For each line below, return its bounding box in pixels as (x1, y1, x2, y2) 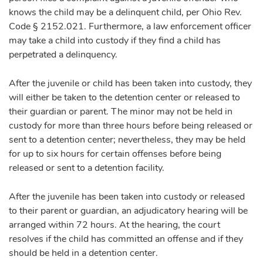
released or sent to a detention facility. (9, 161, 164, 174)
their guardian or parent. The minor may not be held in (9, 104, 232, 118)
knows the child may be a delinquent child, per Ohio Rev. (9, 5, 242, 19)
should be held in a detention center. (9, 246, 158, 259)
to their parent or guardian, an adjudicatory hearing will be (9, 204, 248, 217)
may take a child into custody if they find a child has (9, 33, 221, 47)
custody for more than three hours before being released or (9, 119, 252, 132)
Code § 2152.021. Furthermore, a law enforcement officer (9, 19, 251, 33)
